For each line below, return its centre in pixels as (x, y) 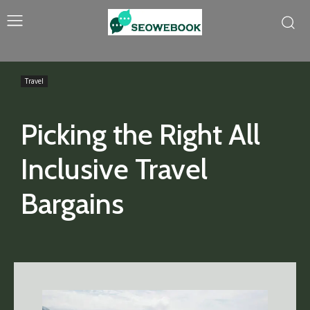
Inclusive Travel (114, 169)
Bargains (72, 203)
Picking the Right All (140, 134)
